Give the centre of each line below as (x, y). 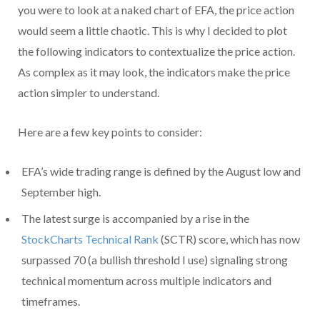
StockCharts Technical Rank (90, 239)
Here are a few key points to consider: (110, 131)
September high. (61, 191)
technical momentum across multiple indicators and (146, 280)
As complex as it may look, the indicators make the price (154, 71)
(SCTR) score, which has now (229, 239)
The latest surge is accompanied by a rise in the (135, 218)
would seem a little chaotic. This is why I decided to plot (152, 30)
